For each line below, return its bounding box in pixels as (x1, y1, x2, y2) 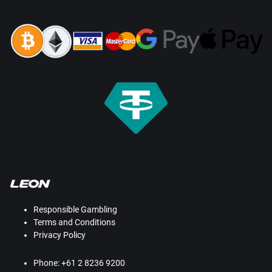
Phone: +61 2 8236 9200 (33, 258, 125, 268)
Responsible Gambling (33, 205, 117, 215)
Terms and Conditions (33, 217, 115, 228)
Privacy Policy (33, 230, 86, 240)
